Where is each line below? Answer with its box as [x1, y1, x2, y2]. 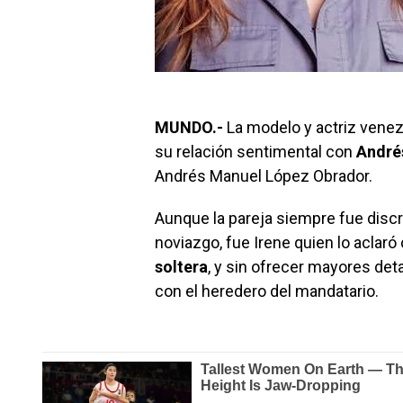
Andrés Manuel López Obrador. [155, 166, 372, 185]
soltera [155, 257, 208, 276]
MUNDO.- [155, 118, 223, 137]
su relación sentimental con [155, 142, 356, 161]
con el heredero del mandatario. [155, 282, 379, 300]
